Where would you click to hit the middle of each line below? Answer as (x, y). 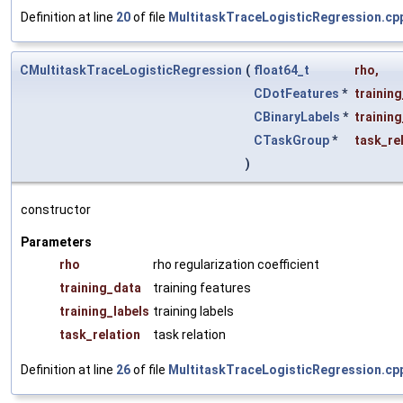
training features (202, 288)
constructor (56, 210)
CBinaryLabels (297, 117)
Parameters (56, 242)
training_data (100, 288)
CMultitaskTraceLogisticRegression (131, 71)
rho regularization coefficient (236, 265)
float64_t (282, 71)
